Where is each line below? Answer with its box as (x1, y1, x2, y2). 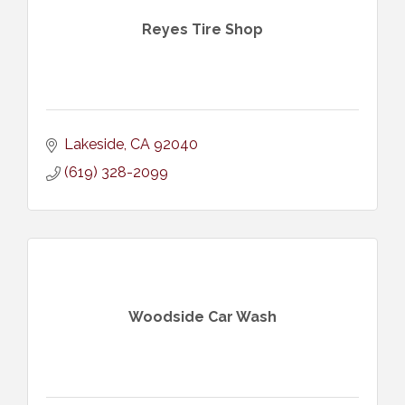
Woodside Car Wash (128, 308, 277, 326)
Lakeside (64, 135, 124, 153)
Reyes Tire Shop (142, 21, 263, 39)
